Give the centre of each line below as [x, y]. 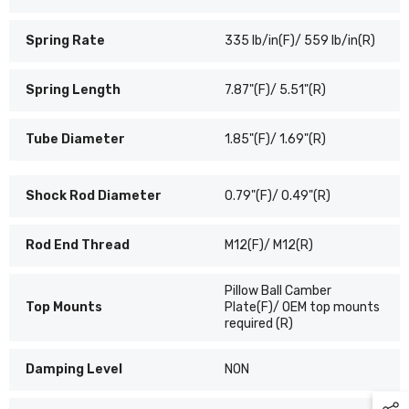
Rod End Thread [78, 245]
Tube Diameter [75, 139]
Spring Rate [65, 40]
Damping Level [74, 369]
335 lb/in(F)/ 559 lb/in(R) [300, 40]
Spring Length [73, 89]
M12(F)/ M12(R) [269, 245]
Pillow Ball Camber [278, 290]
